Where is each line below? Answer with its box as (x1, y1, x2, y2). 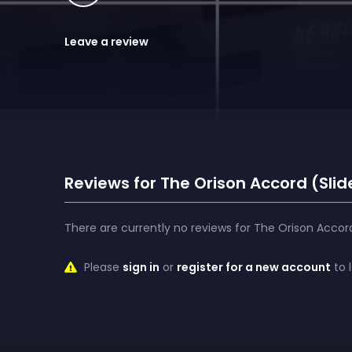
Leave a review (64, 34, 148, 49)
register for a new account (177, 259, 331, 275)
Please (81, 259, 123, 275)
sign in (123, 259, 159, 275)
